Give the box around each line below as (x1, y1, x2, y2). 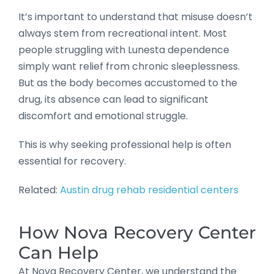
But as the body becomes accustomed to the (18, 75, 237, 90)
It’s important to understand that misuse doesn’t (18, 9, 253, 24)
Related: (18, 182, 60, 197)
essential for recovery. (18, 154, 126, 168)
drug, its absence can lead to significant (18, 92, 209, 106)
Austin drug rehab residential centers (60, 182, 239, 197)
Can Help (18, 242, 98, 263)
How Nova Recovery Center (18, 221, 256, 243)
